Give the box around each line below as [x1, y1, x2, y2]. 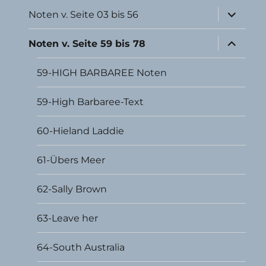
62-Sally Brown [37, 183, 107, 195]
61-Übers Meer [37, 154, 106, 166]
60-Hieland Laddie [37, 125, 125, 137]
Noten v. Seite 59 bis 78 [28, 37, 146, 49]
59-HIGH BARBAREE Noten [37, 66, 167, 78]
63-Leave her [37, 212, 99, 224]
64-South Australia [37, 241, 125, 253]
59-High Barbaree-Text [37, 96, 144, 107]
